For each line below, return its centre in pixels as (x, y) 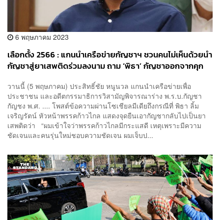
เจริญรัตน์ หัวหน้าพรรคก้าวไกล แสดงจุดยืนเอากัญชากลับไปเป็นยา (107, 116)
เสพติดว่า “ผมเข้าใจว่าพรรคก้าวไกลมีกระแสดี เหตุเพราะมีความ (104, 125)
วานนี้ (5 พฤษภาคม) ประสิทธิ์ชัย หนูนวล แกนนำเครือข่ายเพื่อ (99, 86)
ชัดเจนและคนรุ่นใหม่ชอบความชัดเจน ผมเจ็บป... (80, 135)
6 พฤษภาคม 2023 (41, 37)
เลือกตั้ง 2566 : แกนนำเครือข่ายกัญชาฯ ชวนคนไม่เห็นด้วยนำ (110, 55)
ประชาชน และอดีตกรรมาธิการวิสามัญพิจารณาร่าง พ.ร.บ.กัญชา (105, 96)
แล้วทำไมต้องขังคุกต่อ (45, 77)
